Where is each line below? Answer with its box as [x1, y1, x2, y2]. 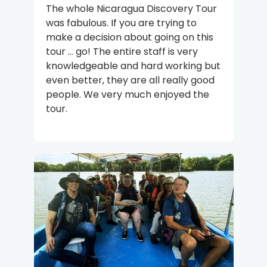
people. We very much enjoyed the [45, 87, 209, 101]
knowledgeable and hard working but [45, 58, 221, 73]
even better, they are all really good [45, 73, 215, 87]
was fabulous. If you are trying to [45, 15, 197, 30]
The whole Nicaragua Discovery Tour [45, 1, 217, 15]
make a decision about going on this [45, 30, 213, 44]
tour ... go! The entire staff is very [45, 44, 198, 58]
